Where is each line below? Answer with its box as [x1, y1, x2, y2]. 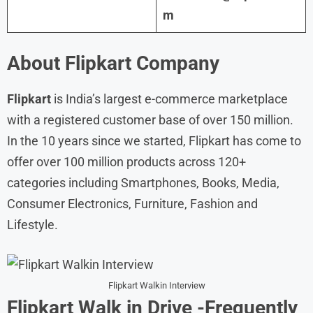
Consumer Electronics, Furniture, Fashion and [7, 196, 258, 211]
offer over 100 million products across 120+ [7, 154, 246, 169]
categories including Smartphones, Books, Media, [7, 175, 279, 190]
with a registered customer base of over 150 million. [7, 112, 293, 127]
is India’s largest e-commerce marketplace [54, 91, 288, 106]
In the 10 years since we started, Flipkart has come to [7, 133, 301, 148]
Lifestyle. [7, 217, 58, 232]
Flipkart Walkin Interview [108, 279, 205, 291]
